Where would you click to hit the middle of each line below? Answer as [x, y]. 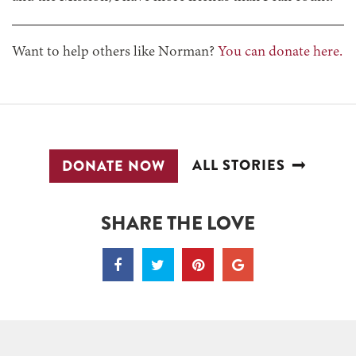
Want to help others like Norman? [115, 52]
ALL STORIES [239, 165]
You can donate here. [280, 52]
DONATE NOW [114, 166]
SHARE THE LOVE [178, 222]
